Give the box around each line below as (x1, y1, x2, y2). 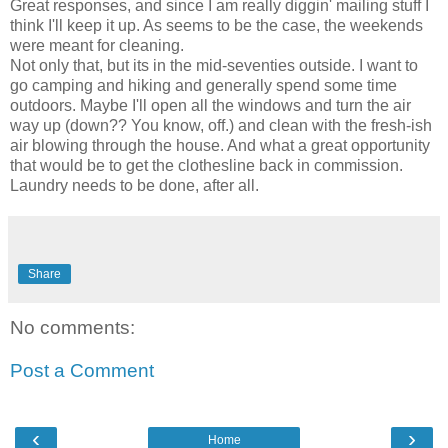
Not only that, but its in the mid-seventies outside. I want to (10, 56, 418, 74)
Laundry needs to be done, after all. (10, 176, 259, 194)
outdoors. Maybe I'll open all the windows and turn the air (10, 96, 411, 114)
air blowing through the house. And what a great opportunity (10, 136, 430, 154)
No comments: (10, 316, 135, 338)
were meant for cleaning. (10, 36, 184, 54)
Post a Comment (10, 360, 154, 382)
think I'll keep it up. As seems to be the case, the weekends (10, 16, 423, 34)
